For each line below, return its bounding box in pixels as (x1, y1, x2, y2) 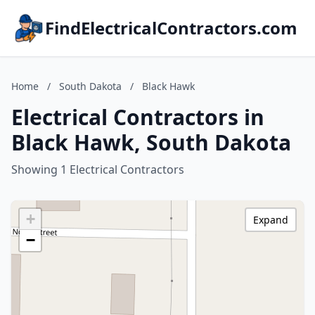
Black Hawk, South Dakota (11, 128, 291, 157)
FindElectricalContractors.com (45, 16, 297, 39)
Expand (253, 213, 288, 226)
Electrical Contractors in (11, 103, 264, 131)
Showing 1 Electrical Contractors (11, 162, 184, 177)
